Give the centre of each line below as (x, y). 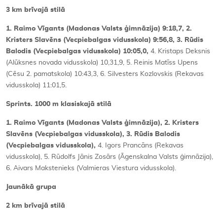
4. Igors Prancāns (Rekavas (141, 145)
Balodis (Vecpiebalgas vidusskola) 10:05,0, (78, 51)
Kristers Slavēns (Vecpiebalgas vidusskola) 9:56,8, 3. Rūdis (105, 40)
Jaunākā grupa (31, 187)
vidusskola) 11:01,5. (36, 85)
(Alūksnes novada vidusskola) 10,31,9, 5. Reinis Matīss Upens (102, 62)
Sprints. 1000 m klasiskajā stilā (59, 104)
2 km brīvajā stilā (36, 205)
